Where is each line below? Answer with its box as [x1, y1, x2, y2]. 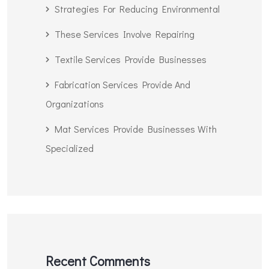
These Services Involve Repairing [54, 27, 197, 40]
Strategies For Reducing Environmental [54, 2, 220, 15]
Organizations [45, 97, 104, 110]
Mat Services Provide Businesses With [54, 122, 217, 135]
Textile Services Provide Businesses [54, 52, 207, 65]
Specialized [45, 141, 96, 154]
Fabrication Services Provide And [54, 77, 190, 91]
